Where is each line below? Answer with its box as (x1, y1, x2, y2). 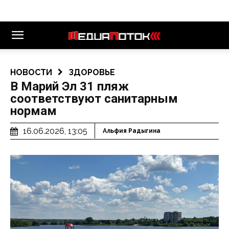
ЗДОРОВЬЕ (68, 67, 115, 77)
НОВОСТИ (10, 67, 52, 77)
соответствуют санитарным (10, 91, 178, 106)
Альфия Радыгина (103, 127, 161, 135)
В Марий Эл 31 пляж (10, 79, 129, 94)
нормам (10, 104, 57, 118)
